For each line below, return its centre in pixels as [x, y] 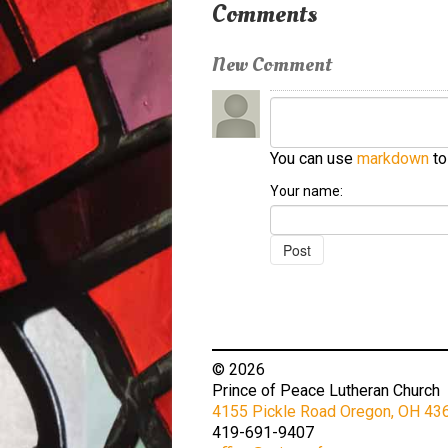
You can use [313, 159]
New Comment [272, 64]
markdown [393, 159]
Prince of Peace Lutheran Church [326, 391]
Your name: [306, 191]
